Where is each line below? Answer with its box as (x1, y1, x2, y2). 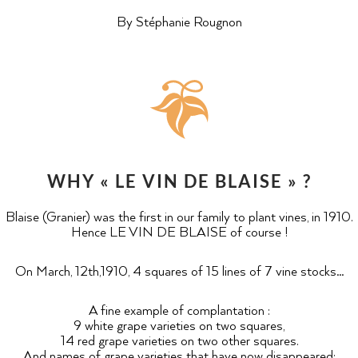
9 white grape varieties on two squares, (74, 316, 284, 334)
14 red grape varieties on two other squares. (60, 331, 298, 349)
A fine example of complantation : (88, 300, 270, 319)
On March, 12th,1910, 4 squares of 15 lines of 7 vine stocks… (14, 261, 344, 280)
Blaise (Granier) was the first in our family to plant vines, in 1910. (6, 207, 352, 225)
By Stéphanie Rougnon (116, 12, 242, 30)
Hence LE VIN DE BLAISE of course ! (70, 222, 288, 241)
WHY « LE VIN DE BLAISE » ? (46, 169, 312, 192)
